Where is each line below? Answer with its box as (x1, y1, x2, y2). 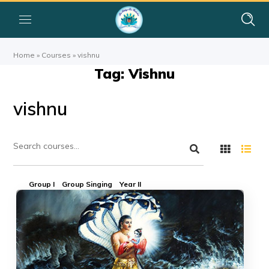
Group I (29, 180, 55, 189)
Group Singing (62, 180, 113, 189)
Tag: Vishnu (94, 65, 175, 82)
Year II (119, 180, 142, 189)
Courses (41, 50, 71, 59)
